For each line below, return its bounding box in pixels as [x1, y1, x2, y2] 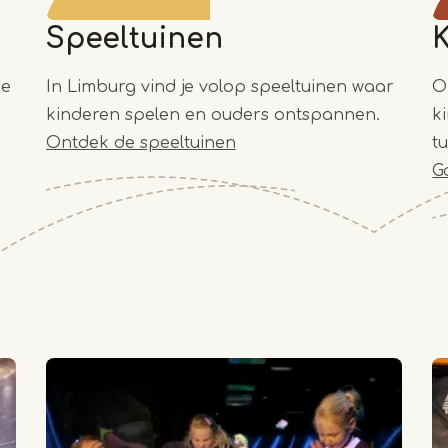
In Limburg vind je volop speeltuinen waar [45, 78, 394, 97]
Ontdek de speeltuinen [45, 134, 236, 153]
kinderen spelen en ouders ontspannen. [45, 106, 380, 125]
